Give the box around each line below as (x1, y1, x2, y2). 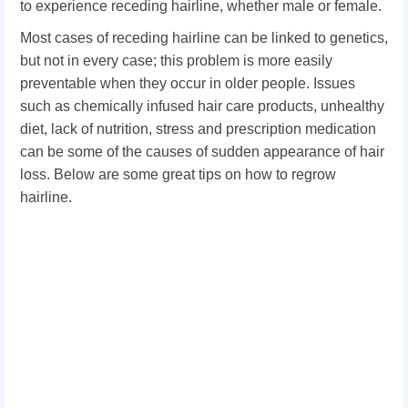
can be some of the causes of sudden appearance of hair (20, 144, 384, 159)
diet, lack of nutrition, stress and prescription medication (20, 121, 376, 137)
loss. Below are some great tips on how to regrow (20, 167, 336, 182)
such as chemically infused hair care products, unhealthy (20, 98, 384, 114)
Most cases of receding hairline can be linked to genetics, (20, 30, 388, 46)
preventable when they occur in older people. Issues (20, 76, 355, 91)
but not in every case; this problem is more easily (20, 53, 332, 68)
